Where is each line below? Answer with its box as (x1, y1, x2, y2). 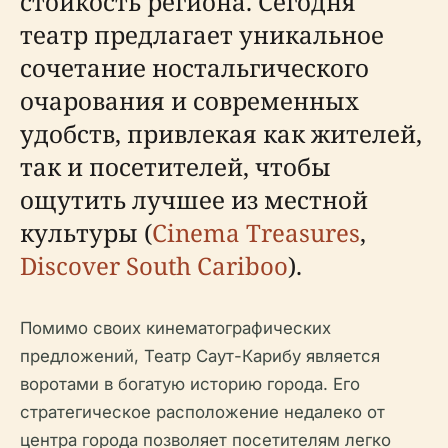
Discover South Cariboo (20, 249, 288, 282)
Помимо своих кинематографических (20, 318, 331, 338)
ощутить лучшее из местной (20, 183, 368, 216)
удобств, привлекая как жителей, (20, 117, 422, 150)
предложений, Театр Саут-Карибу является (20, 346, 380, 366)
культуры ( (20, 216, 152, 249)
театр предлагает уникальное (20, 18, 384, 51)
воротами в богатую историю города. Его (20, 374, 360, 394)
